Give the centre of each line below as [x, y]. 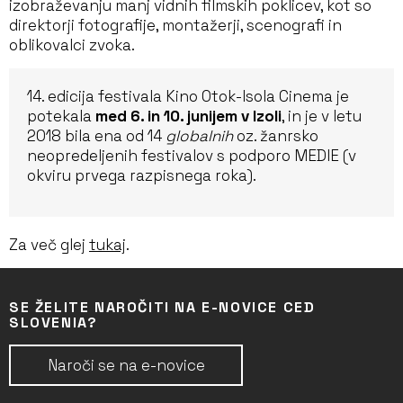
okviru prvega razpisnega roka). [142, 175]
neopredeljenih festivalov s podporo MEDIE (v [192, 156]
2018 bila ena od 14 [96, 136]
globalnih [199, 136]
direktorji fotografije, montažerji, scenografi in [175, 25]
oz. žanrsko [276, 136]
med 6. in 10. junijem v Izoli [188, 116]
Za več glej [49, 245]
